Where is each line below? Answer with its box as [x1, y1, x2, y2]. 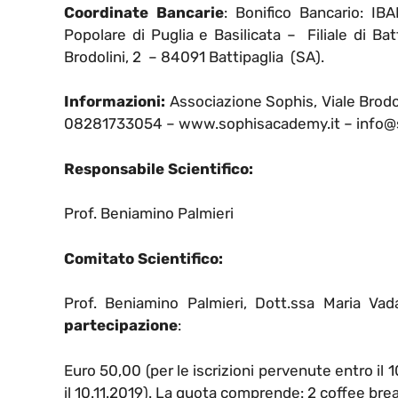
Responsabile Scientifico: [64, 159, 257, 178]
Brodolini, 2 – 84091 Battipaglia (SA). [64, 47, 324, 66]
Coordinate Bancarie [64, 3, 224, 21]
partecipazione [64, 316, 178, 335]
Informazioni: [64, 92, 165, 111]
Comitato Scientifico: [64, 249, 227, 267]
